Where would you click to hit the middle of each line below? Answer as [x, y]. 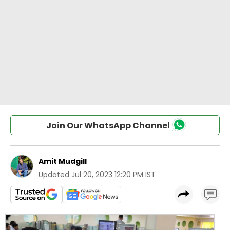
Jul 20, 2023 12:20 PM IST [113, 175]
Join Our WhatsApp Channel [108, 126]
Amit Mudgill [63, 161]
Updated [54, 175]
